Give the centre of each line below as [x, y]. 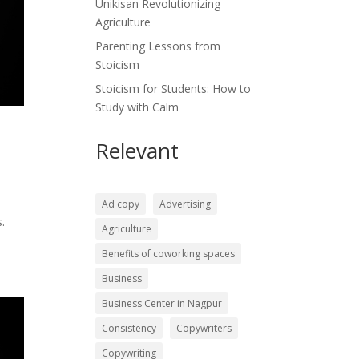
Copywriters [204, 328]
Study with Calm [137, 107]
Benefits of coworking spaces [169, 254]
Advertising [186, 204]
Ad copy [121, 204]
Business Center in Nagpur [162, 303]
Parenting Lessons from [158, 46]
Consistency [129, 328]
